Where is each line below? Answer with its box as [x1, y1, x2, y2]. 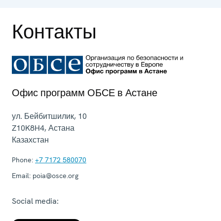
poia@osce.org [31, 171, 78, 180]
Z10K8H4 [12, 122, 44, 133]
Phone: [12, 155, 33, 164]
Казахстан [12, 134, 49, 145]
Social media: [12, 195, 59, 206]
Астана [48, 122, 74, 133]
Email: [12, 171, 31, 180]
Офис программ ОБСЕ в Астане [12, 86, 157, 99]
